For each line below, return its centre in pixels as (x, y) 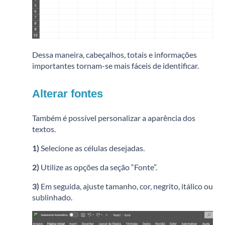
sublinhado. (52, 197)
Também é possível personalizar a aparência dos (114, 118)
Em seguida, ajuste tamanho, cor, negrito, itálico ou (126, 186)
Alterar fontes (68, 94)
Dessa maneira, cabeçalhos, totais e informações (115, 55)
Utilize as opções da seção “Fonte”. (98, 167)
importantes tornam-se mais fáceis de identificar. (116, 66)
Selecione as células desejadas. (92, 148)
